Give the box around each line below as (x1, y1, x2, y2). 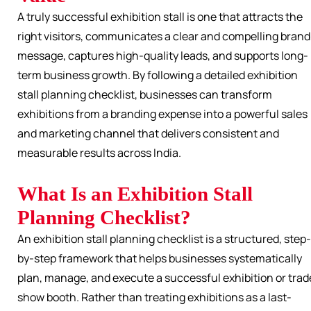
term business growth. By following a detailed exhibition (17, 67, 298, 83)
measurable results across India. (17, 145, 181, 161)
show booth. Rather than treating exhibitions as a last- (17, 289, 292, 305)
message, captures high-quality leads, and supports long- (17, 48, 308, 64)
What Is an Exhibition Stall (17, 183, 253, 205)
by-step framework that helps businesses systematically (17, 251, 302, 267)
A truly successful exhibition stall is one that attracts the (17, 9, 303, 25)
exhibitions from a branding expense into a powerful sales (17, 106, 308, 122)
